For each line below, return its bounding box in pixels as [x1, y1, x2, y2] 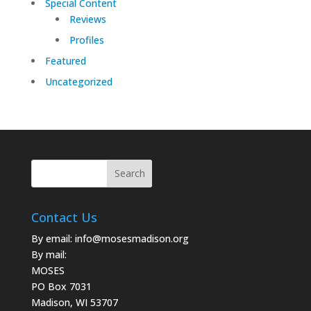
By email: [31, 231, 75, 245]
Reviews [69, 12, 106, 26]
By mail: [31, 247, 67, 261]
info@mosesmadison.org [74, 231, 189, 245]
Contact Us [31, 208, 97, 226]
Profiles [69, 33, 104, 47]
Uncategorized [44, 74, 112, 88]
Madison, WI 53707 [31, 295, 118, 309]
